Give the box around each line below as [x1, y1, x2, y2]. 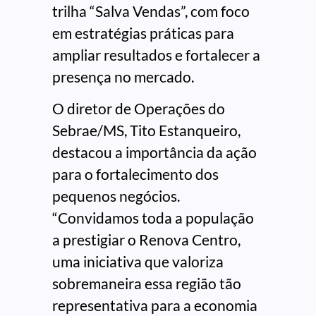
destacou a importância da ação [52, 142, 257, 161]
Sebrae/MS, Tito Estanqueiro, [52, 121, 241, 139]
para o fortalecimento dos [52, 164, 219, 183]
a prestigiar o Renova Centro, [52, 230, 241, 248]
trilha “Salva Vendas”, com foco [52, 1, 250, 20]
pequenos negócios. [52, 186, 180, 205]
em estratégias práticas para [52, 23, 234, 42]
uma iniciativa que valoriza [52, 252, 224, 270]
